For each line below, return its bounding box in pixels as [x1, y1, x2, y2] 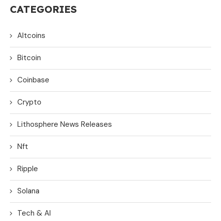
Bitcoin [17, 52, 41, 63]
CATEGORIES [10, 2, 77, 15]
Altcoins [17, 30, 45, 40]
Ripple [17, 163, 38, 174]
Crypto [17, 97, 41, 107]
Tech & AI [17, 208, 51, 218]
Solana [17, 185, 39, 196]
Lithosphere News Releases [17, 119, 112, 129]
